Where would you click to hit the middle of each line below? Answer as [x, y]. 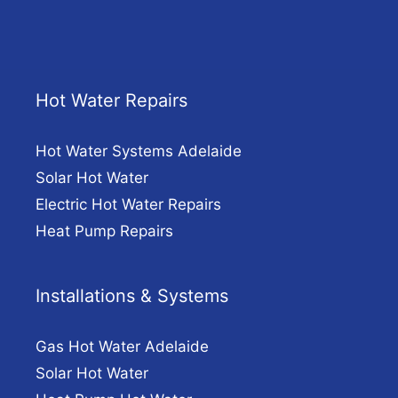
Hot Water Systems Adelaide [139, 151]
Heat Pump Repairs [104, 231]
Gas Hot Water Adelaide [122, 347]
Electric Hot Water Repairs [128, 205]
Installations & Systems [132, 296]
